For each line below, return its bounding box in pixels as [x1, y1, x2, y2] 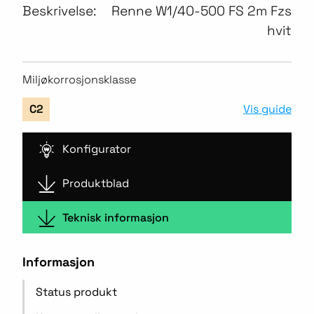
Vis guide [243, 101, 292, 116]
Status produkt [36, 285, 117, 300]
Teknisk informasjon [62, 210, 170, 225]
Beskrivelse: [22, 2, 96, 20]
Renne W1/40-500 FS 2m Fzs [111, 2, 292, 20]
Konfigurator [62, 142, 132, 157]
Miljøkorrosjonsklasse [22, 72, 137, 87]
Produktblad [62, 176, 130, 191]
